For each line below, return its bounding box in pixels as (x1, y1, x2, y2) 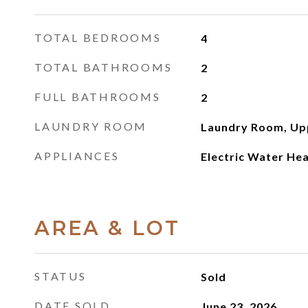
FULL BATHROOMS (34, 90, 161, 103)
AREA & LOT (34, 216, 180, 240)
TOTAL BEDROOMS (34, 31, 162, 44)
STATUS (34, 269, 87, 283)
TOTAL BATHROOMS (34, 60, 173, 74)
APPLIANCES (34, 149, 120, 162)
